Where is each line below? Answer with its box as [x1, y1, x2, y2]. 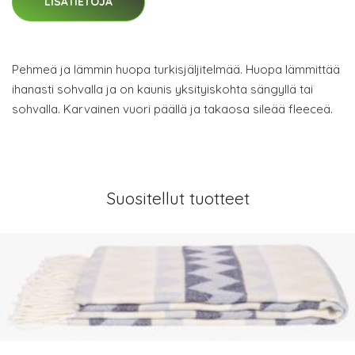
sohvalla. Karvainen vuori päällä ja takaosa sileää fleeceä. [12, 101, 333, 116]
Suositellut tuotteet [105, 187, 250, 208]
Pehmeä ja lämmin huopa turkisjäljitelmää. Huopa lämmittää [12, 61, 340, 77]
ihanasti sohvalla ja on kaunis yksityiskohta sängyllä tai [12, 81, 313, 97]
